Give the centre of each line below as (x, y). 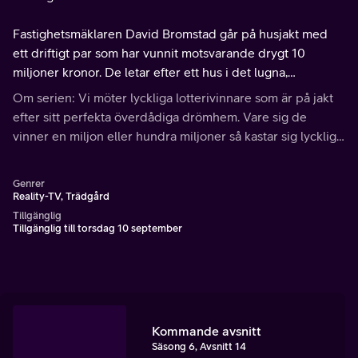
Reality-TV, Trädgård (61, 196)
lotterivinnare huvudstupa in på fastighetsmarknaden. (163, 155)
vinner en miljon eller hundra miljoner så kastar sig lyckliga (178, 136)
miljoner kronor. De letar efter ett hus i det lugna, (150, 72)
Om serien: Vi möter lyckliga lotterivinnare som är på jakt (173, 97)
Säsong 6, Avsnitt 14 (199, 346)
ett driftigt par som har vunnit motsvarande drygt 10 (159, 53)
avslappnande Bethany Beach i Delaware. (130, 91)
